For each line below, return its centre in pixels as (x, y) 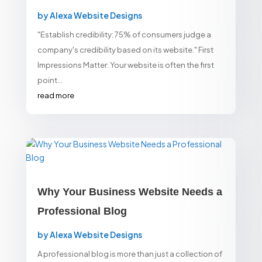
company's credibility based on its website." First (125, 49)
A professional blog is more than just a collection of (130, 254)
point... (50, 80)
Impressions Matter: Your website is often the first (125, 65)
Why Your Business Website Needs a (130, 192)
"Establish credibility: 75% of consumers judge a (124, 34)
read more (56, 95)
